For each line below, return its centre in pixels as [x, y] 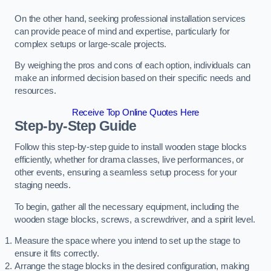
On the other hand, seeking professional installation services [130, 18]
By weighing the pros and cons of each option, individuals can [133, 66]
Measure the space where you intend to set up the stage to [127, 241]
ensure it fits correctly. [57, 254]
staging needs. [43, 185]
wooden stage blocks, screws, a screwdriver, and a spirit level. [135, 219]
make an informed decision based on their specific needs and [132, 78]
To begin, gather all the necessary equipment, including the [127, 207]
